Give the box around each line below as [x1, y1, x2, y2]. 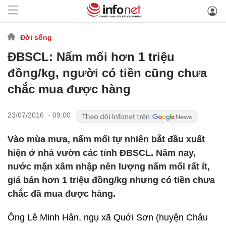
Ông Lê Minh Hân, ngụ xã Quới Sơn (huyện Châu [8, 212, 208, 222]
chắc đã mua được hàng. [8, 189, 116, 199]
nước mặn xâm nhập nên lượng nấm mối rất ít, [8, 161, 210, 172]
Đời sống [20, 33, 52, 41]
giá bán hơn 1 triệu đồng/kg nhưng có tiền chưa [8, 175, 215, 185]
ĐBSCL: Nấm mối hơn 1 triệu [8, 50, 175, 64]
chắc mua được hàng [8, 82, 131, 96]
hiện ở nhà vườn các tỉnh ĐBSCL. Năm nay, [8, 148, 196, 158]
